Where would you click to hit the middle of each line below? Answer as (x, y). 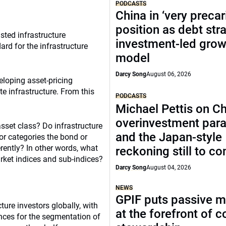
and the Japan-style (169, 137)
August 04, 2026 (169, 167)
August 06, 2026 (169, 74)
